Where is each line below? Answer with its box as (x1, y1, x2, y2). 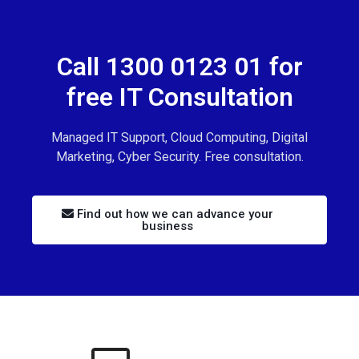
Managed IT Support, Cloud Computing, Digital (51, 130, 308, 145)
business (142, 219, 193, 233)
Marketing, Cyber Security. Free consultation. (55, 149, 304, 164)
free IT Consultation (66, 82, 293, 112)
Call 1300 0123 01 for (56, 51, 303, 82)
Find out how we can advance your (74, 207, 273, 221)
